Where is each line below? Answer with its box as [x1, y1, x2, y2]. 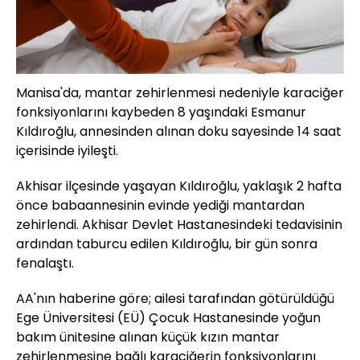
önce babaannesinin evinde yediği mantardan [16, 195, 305, 215]
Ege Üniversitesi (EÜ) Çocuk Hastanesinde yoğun [16, 308, 321, 327]
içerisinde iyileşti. [16, 141, 118, 160]
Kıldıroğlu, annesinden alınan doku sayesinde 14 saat [16, 121, 342, 141]
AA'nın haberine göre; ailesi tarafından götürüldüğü [16, 288, 334, 308]
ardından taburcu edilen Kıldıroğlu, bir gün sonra [16, 234, 317, 253]
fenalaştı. [16, 253, 74, 272]
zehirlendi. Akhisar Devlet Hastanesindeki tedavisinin [16, 215, 342, 234]
